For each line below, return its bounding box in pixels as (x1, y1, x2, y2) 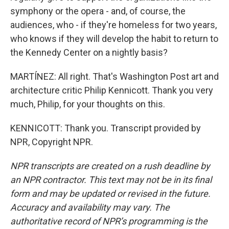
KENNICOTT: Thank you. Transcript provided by (10, 123, 201, 133)
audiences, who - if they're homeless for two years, (10, 19, 217, 30)
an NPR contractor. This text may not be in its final (10, 174, 212, 185)
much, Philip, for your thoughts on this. (10, 99, 165, 109)
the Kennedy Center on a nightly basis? (10, 47, 168, 58)
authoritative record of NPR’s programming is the (10, 216, 208, 226)
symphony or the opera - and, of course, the (10, 6, 186, 16)
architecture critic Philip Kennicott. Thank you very (10, 85, 213, 96)
